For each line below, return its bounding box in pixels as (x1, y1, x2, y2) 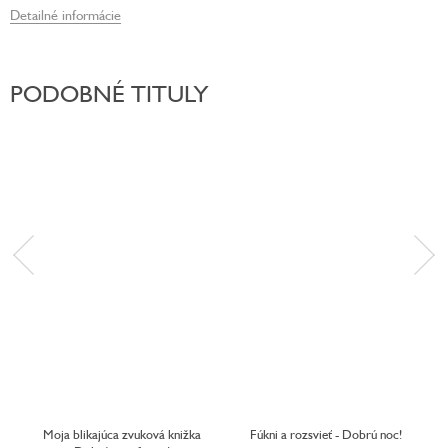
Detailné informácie (10, 5, 121, 23)
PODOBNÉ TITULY (10, 78, 208, 108)
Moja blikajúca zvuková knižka (43, 426, 201, 443)
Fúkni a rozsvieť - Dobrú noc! (250, 426, 402, 443)
